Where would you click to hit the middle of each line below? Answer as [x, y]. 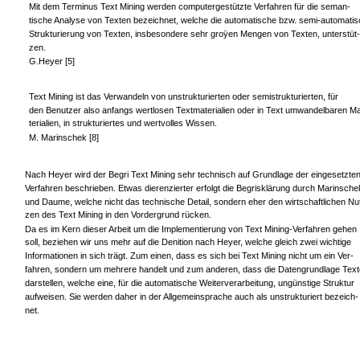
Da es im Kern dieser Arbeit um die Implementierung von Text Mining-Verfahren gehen [191, 229]
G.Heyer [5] [51, 61]
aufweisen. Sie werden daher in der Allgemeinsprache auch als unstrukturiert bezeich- [192, 297]
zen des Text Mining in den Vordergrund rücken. [118, 215]
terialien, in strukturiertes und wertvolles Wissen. [123, 123]
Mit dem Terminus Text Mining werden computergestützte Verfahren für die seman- [189, 7]
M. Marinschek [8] [63, 138]
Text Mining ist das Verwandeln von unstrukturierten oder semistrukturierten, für [183, 97]
